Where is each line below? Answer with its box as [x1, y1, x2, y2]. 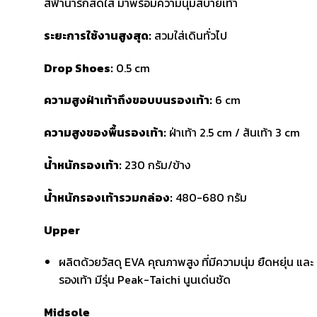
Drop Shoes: [44, 59, 113, 76]
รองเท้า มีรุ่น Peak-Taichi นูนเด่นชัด [58, 271, 231, 289]
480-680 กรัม [173, 188, 247, 206]
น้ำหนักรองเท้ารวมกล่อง [44, 188, 170, 206]
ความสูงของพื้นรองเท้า [44, 124, 163, 142]
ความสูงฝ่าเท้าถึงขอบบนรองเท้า [44, 91, 209, 109]
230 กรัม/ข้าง [122, 156, 190, 173]
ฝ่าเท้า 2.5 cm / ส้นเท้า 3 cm [166, 124, 300, 142]
